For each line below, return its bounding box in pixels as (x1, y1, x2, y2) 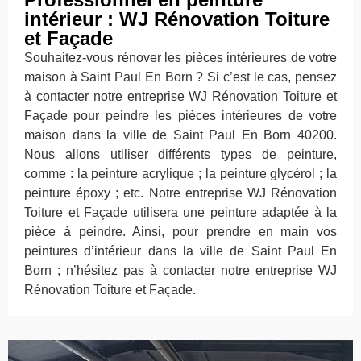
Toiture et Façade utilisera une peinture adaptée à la (24, 205, 337, 220)
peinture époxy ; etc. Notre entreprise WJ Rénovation (24, 186, 337, 201)
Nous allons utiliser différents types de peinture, (24, 147, 337, 162)
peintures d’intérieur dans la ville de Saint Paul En (24, 244, 337, 259)
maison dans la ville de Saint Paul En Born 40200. (24, 128, 337, 143)
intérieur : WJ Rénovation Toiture (24, 8, 330, 31)
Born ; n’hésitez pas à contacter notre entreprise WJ (24, 263, 337, 278)
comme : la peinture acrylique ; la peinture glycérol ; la (24, 167, 337, 181)
